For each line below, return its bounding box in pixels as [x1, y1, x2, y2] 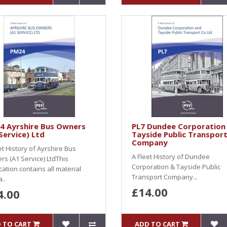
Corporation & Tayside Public [132, 162, 220, 171]
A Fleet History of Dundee [132, 152, 210, 161]
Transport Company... [132, 172, 198, 181]
